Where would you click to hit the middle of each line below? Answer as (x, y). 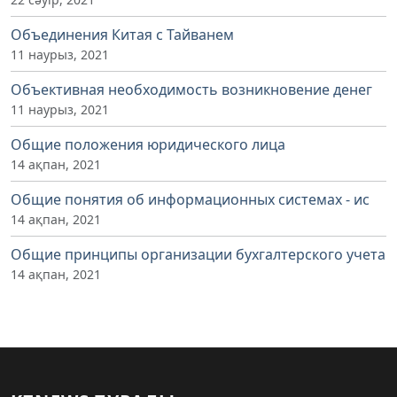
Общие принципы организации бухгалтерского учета (198, 254)
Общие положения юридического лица (148, 144)
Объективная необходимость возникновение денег (191, 89)
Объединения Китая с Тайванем (122, 34)
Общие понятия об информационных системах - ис (190, 199)
